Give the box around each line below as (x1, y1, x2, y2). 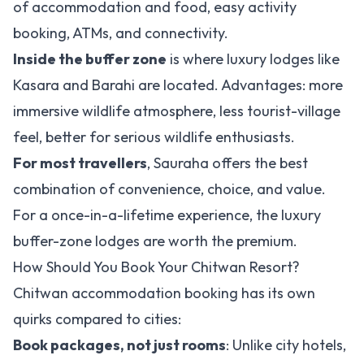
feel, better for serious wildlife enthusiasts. (13, 128, 295, 146)
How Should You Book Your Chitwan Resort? (13, 258, 300, 276)
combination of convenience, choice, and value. (13, 180, 326, 198)
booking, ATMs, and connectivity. (13, 24, 228, 42)
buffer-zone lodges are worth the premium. (13, 232, 297, 250)
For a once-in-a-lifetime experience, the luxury (13, 206, 321, 224)
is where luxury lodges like (167, 50, 340, 68)
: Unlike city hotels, (226, 336, 346, 354)
